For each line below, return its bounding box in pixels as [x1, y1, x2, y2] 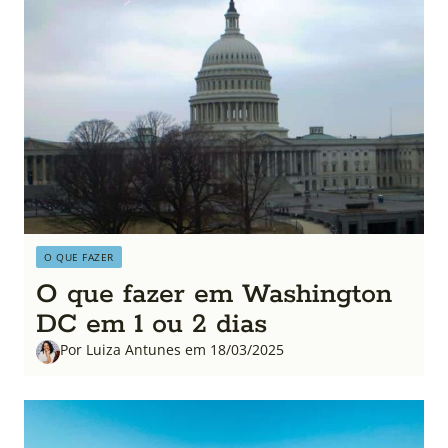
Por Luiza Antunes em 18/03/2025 [60, 339, 284, 359]
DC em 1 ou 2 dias [36, 306, 267, 342]
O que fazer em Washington [36, 276, 392, 312]
